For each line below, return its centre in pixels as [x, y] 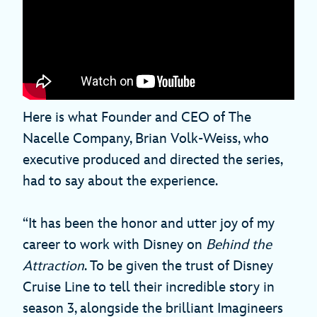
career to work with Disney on [113, 245]
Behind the [237, 245]
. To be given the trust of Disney [179, 266]
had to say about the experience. [120, 181]
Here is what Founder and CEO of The [137, 118]
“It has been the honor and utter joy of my [149, 224]
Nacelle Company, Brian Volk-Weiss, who [146, 139]
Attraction [53, 266]
